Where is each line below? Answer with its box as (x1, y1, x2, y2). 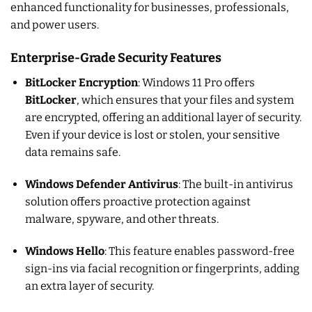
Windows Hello (24, 244, 104, 258)
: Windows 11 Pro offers (137, 76, 255, 90)
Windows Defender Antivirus (24, 177, 178, 191)
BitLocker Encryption (24, 76, 138, 90)
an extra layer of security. (24, 279, 154, 292)
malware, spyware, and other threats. (24, 212, 219, 226)
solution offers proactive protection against (24, 194, 251, 208)
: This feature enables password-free (104, 244, 295, 258)
